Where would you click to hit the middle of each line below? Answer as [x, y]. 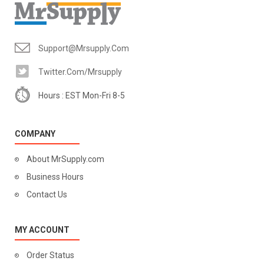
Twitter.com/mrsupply [80, 72]
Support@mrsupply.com [84, 48]
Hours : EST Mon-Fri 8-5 [82, 95]
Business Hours [55, 177]
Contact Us [47, 194]
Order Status [50, 255]
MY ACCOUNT [42, 230]
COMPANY [35, 134]
